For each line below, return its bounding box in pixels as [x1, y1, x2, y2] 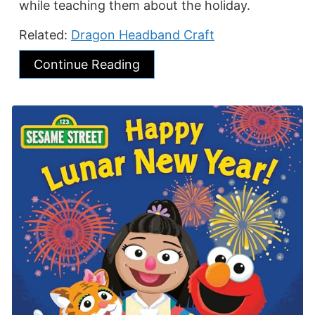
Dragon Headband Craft [71, 27, 214, 42]
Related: [19, 27, 71, 42]
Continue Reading [34, 56, 140, 72]
